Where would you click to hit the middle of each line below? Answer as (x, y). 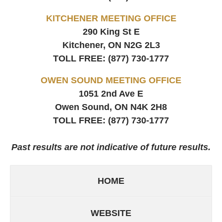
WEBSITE (111, 213)
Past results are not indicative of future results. (111, 147)
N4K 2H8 (149, 107)
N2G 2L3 (142, 45)
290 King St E (111, 32)
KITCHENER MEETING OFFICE (111, 19)
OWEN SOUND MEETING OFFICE (111, 81)
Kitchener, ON (92, 45)
